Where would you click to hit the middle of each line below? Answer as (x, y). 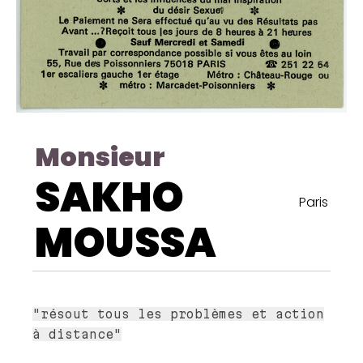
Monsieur (100, 156)
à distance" (77, 334)
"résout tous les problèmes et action (178, 314)
